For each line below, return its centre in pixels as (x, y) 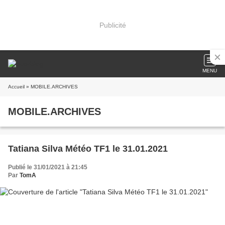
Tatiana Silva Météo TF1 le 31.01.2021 (88, 149)
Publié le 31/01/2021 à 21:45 (48, 167)
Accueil (16, 87)
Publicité (113, 25)
